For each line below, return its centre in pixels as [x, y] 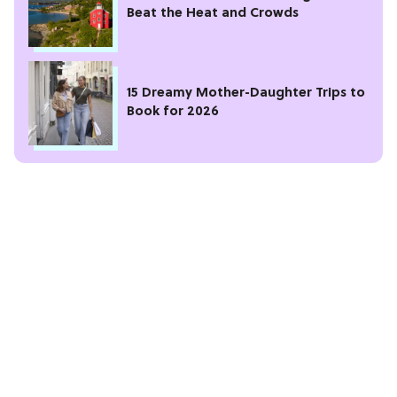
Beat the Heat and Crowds [213, 14]
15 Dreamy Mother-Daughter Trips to [246, 94]
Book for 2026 [173, 113]
